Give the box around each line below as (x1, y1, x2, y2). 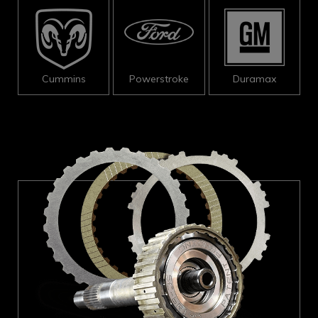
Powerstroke (128, 72, 189, 86)
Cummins (41, 72, 86, 86)
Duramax (232, 72, 276, 86)
